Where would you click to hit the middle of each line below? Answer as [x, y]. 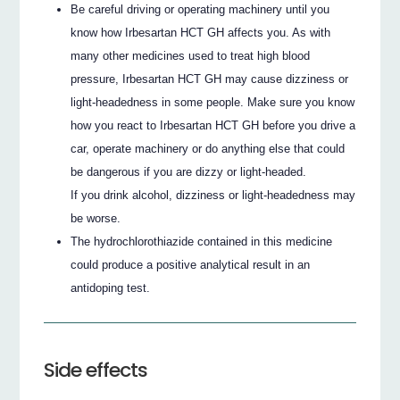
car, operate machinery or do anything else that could [208, 149]
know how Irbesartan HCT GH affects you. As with [201, 33]
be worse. [96, 219]
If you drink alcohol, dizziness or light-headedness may [213, 196]
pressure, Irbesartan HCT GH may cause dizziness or [210, 79]
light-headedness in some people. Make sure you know [213, 103]
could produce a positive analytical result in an [191, 265]
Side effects [96, 371]
